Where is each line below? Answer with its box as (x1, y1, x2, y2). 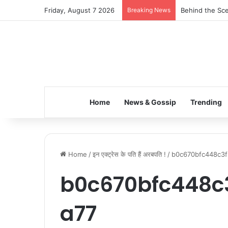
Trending (190, 98, 222, 106)
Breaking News (127, 6, 170, 14)
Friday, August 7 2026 (44, 6, 115, 14)
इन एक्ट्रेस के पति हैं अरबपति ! (93, 150, 166, 158)
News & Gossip (124, 98, 176, 106)
